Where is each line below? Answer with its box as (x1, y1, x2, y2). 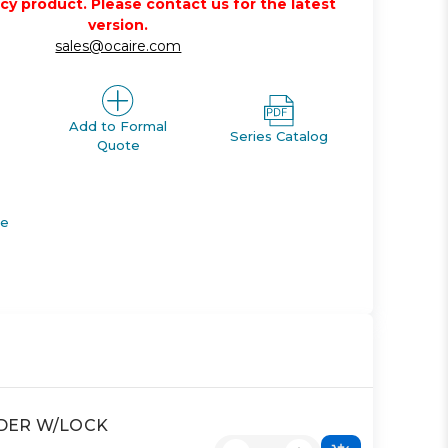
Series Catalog (229, 127, 328, 144)
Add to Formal (69, 118, 168, 135)
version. (88, 16, 149, 35)
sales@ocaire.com (55, 37, 182, 56)
